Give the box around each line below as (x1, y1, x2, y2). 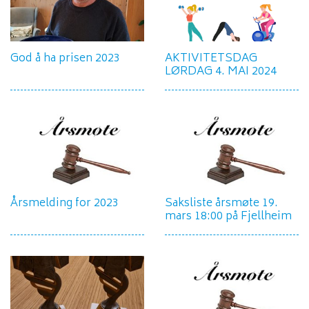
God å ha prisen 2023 (10, 49, 120, 69)
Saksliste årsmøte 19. (165, 194, 278, 214)
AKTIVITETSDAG (165, 49, 257, 69)
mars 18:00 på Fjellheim (165, 207, 292, 227)
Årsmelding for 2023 (10, 194, 119, 214)
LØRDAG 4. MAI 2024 (165, 62, 277, 82)
